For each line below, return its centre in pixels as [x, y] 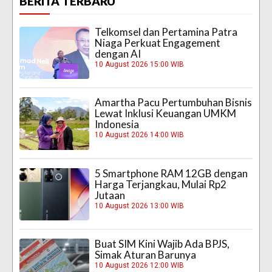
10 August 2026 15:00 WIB [140, 65]
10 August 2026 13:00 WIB [140, 206]
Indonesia [117, 124]
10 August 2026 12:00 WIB [140, 266]
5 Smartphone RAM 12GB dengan [172, 173]
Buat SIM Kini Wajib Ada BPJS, [162, 244]
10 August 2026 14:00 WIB [140, 135]
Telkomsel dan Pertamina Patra [166, 32]
